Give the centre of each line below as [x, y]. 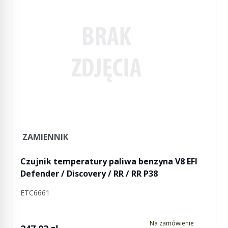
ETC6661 [35, 193]
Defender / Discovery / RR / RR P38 [89, 174]
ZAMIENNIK [45, 137]
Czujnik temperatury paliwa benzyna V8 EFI [109, 161]
